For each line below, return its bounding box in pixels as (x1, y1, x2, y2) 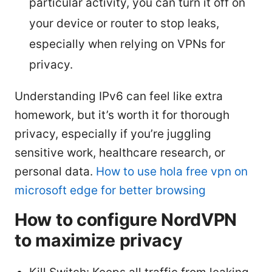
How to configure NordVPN (15, 208, 237, 230)
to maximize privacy (15, 229, 183, 251)
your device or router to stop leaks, (29, 16, 219, 30)
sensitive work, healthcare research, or (15, 145, 225, 160)
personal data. (15, 164, 96, 178)
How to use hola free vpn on (96, 164, 248, 178)
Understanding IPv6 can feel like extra (15, 89, 223, 103)
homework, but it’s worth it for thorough (15, 107, 229, 122)
